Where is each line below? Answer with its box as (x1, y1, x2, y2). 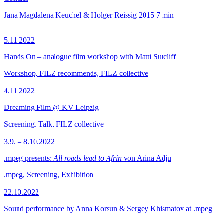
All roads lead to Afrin (54, 154, 122, 162)
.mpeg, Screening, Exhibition (4, 170, 93, 179)
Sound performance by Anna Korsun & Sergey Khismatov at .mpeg (4, 204, 212, 213)
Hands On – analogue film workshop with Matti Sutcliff (4, 53, 176, 61)
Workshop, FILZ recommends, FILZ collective (4, 69, 148, 77)
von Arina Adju (122, 154, 171, 162)
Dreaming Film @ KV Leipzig (4, 103, 99, 111)
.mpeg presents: (4, 154, 54, 162)
